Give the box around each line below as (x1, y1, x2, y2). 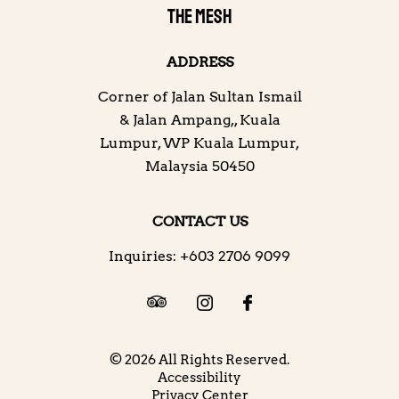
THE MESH (167, 4, 232, 29)
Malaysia (144, 158, 208, 175)
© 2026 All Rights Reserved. (110, 352, 289, 368)
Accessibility (158, 370, 241, 386)
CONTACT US (151, 213, 248, 230)
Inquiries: (109, 248, 180, 265)
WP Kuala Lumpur (163, 134, 296, 151)
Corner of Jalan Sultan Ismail (97, 88, 302, 105)
